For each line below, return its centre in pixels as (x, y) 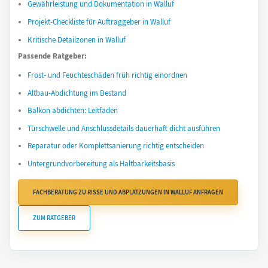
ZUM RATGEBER (54, 218)
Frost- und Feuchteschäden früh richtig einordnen (107, 75)
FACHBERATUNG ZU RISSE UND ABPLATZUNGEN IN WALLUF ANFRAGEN (128, 193)
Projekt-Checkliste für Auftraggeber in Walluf (99, 22)
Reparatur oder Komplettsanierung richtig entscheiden (116, 146)
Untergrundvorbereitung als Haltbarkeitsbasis (101, 164)
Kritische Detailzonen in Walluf (77, 39)
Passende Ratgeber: (52, 56)
